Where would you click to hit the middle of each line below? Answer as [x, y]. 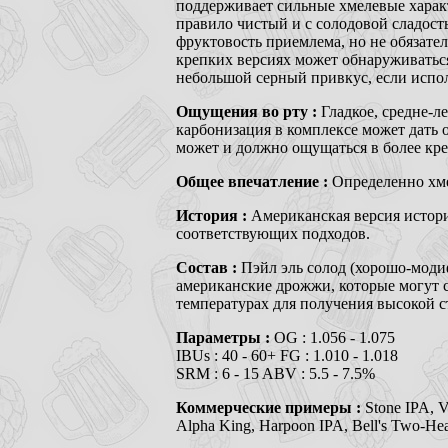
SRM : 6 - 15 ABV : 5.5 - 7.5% [275, 373]
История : [213, 215]
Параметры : [225, 337]
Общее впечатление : [254, 181]
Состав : [208, 267]
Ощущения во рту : [248, 111]
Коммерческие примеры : [270, 407]
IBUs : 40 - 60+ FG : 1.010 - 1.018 [287, 355]
